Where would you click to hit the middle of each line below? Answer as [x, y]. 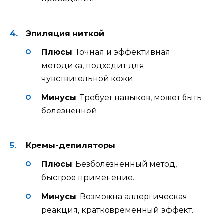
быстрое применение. [88, 178]
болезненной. [70, 111]
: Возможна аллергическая [132, 196]
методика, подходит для [93, 65]
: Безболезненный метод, [124, 164]
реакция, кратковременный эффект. [117, 210]
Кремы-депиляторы [71, 146]
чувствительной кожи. [88, 78]
